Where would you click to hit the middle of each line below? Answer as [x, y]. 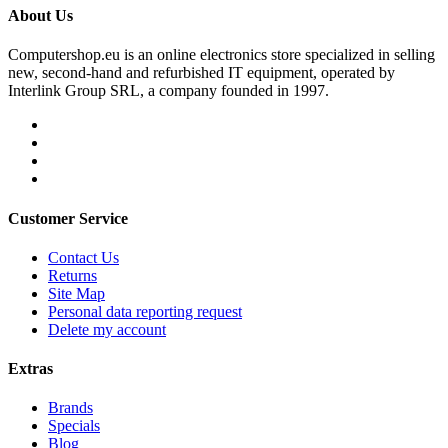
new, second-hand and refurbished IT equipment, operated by [201, 73]
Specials [74, 426]
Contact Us [83, 257]
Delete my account [107, 329]
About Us [40, 15]
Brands [70, 408]
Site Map [76, 293]
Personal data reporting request [145, 311]
